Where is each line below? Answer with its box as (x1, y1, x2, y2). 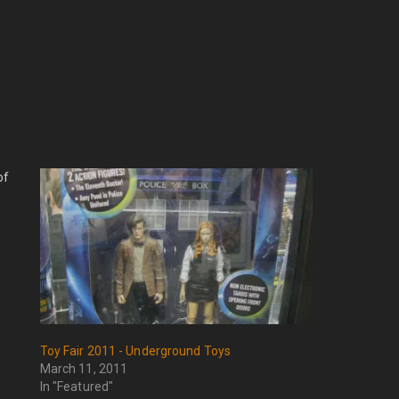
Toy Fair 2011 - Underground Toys (39, 344, 231, 359)
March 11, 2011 (39, 362, 128, 377)
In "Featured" (39, 379, 114, 395)
